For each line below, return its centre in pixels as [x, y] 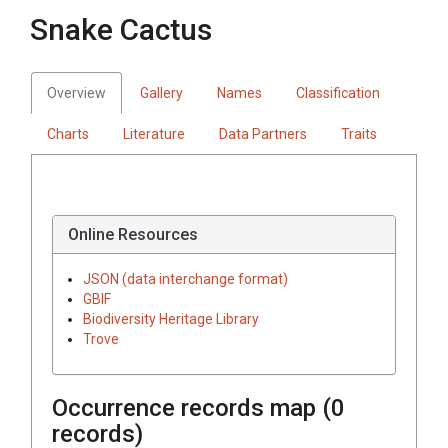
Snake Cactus [121, 29]
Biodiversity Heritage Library [171, 318]
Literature [154, 133]
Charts [68, 133]
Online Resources [133, 234]
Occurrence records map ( [191, 407]
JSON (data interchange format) [185, 278]
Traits [359, 133]
